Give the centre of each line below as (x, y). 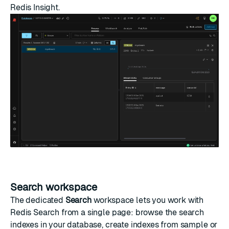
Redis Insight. (35, 7)
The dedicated (38, 200)
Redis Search (35, 212)
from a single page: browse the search (132, 212)
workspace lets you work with (147, 200)
